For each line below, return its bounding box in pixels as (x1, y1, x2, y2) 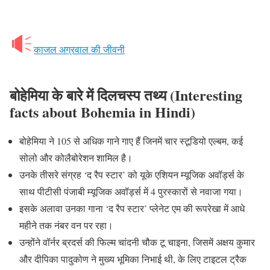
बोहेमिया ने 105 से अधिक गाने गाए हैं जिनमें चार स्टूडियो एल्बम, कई (19, 134, 243, 148)
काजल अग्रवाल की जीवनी (34, 43, 125, 56)
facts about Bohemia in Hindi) (10, 101, 195, 123)
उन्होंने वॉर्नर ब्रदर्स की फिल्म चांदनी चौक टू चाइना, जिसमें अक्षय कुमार (19, 236, 255, 249)
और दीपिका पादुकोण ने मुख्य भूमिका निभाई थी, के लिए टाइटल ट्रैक (19, 253, 246, 266)
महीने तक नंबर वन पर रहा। (19, 219, 113, 232)
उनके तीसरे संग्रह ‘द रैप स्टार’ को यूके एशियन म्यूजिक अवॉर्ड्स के (19, 168, 244, 181)
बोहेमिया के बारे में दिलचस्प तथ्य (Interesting (10, 84, 242, 106)
